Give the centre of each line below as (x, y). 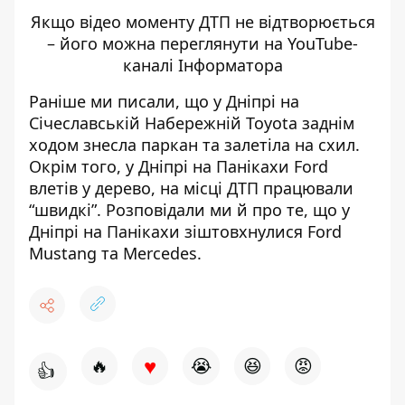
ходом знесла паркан (113, 145)
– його (75, 43)
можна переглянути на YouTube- (230, 43)
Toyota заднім (300, 123)
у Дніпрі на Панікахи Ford (227, 166)
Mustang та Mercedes (113, 253)
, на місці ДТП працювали (252, 188)
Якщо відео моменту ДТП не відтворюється (202, 22)
